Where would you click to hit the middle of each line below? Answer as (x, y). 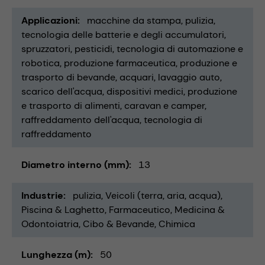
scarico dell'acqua (62, 92)
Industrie (42, 196)
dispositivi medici (145, 92)
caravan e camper (164, 106)
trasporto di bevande (68, 77)
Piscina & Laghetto (63, 210)
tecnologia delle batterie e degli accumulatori (123, 35)
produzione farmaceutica (120, 63)
